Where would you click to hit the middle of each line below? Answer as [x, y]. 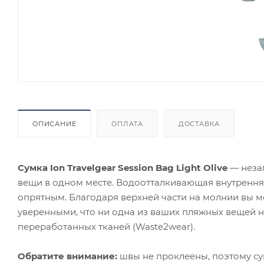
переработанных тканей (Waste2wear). [106, 226]
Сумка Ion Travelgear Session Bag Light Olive [123, 167]
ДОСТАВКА [199, 123]
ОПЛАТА [128, 123]
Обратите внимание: [67, 256]
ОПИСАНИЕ [55, 123]
